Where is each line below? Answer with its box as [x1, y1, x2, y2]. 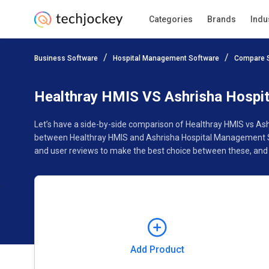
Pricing [34, 70, 60, 79]
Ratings [80, 70, 107, 79]
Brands [207, 14, 236, 24]
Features [178, 70, 210, 79]
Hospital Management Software [113, 54, 219, 62]
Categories [148, 14, 193, 24]
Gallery [230, 70, 255, 79]
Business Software [34, 54, 98, 62]
